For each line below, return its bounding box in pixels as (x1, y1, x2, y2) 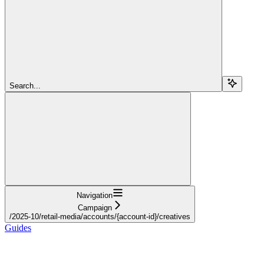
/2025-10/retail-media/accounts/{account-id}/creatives (9, 212, 190, 221)
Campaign (77, 203, 112, 212)
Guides (5, 222, 31, 233)
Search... (9, 81, 41, 90)
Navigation (77, 190, 113, 200)
